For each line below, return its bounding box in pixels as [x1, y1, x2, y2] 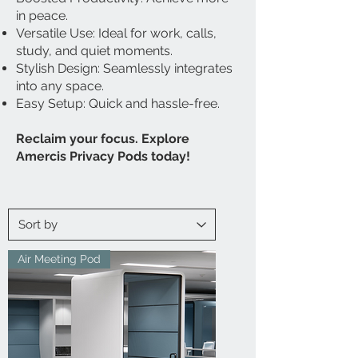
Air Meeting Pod [18, 253, 101, 266]
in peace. [16, 8, 68, 24]
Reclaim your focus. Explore [16, 131, 189, 147]
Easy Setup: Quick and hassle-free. [16, 96, 220, 112]
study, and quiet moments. [16, 43, 173, 59]
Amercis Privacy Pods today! [16, 149, 190, 165]
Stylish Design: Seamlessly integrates [16, 61, 233, 77]
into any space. [16, 78, 104, 94]
